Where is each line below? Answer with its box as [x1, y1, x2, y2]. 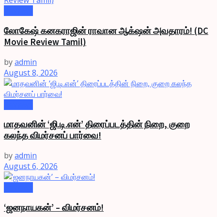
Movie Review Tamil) [4, 36, 86, 47]
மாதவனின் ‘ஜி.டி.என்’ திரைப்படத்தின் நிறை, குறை [4, 119, 190, 130]
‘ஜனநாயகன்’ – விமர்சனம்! [4, 201, 104, 213]
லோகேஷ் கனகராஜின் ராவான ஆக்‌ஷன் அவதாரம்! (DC [4, 25, 208, 36]
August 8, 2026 [4, 67, 58, 78]
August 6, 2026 [4, 160, 58, 171]
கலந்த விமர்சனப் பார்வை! [4, 130, 101, 141]
